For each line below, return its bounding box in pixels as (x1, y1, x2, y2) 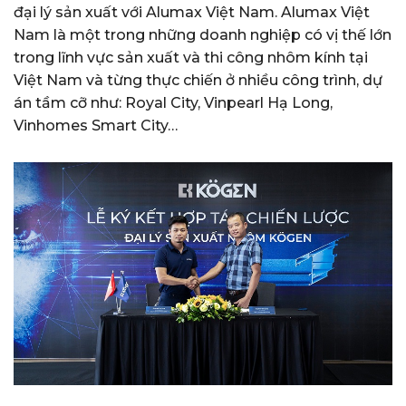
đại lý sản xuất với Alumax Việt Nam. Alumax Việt (14, 4, 370, 21)
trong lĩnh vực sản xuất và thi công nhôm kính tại (14, 49, 368, 66)
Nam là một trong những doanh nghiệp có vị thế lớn (14, 26, 391, 43)
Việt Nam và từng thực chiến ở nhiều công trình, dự (14, 72, 382, 89)
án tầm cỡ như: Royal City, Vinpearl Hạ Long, (14, 94, 333, 111)
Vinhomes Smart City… (14, 117, 178, 134)
